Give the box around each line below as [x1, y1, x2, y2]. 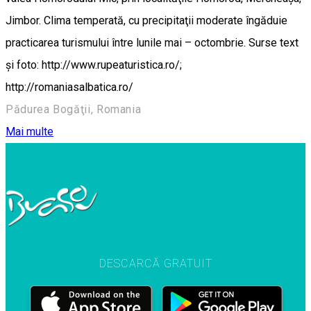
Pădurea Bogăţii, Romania [6, 103, 142, 116]
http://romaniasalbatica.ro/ [6, 81, 133, 94]
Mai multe [6, 125, 53, 138]
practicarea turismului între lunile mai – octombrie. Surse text [6, 36, 299, 49]
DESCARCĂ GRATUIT [99, 256, 212, 270]
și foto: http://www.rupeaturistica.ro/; [6, 58, 182, 72]
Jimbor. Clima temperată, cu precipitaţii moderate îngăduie [6, 14, 287, 27]
